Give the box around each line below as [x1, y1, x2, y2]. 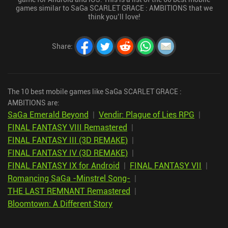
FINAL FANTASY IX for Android [8, 159, 120, 171]
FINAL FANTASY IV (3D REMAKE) [8, 147, 128, 158]
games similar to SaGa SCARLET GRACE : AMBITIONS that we [15, 3, 213, 13]
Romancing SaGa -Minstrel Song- [8, 172, 130, 184]
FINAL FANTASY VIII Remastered [8, 121, 127, 133]
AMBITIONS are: [8, 97, 60, 107]
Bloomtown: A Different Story [8, 197, 112, 209]
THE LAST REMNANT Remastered [8, 185, 130, 196]
